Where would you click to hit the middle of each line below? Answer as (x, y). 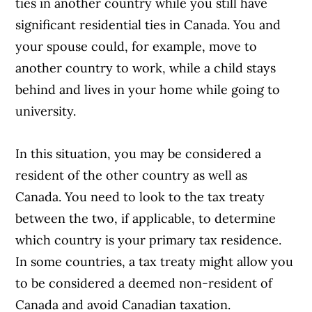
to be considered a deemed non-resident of (144, 283)
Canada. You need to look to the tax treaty (140, 197)
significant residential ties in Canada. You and (148, 25)
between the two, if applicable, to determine (146, 219)
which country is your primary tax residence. (149, 240)
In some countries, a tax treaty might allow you (155, 262)
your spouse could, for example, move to (136, 47)
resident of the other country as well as (132, 175)
